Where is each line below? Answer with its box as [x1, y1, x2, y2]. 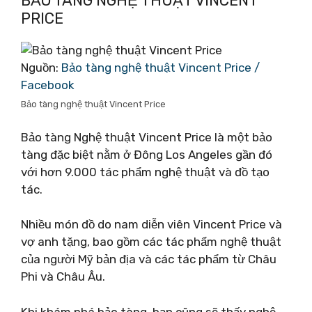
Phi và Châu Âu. [21, 270, 105, 283]
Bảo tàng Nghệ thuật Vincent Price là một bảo [21, 130, 272, 144]
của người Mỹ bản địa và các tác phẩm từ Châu [21, 252, 276, 266]
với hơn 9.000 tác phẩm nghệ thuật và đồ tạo [21, 164, 270, 179]
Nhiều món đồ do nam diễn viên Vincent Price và [21, 217, 282, 231]
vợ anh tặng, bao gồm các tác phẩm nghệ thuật [21, 235, 281, 249]
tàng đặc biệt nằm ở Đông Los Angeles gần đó [21, 147, 272, 162]
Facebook [21, 78, 75, 92]
